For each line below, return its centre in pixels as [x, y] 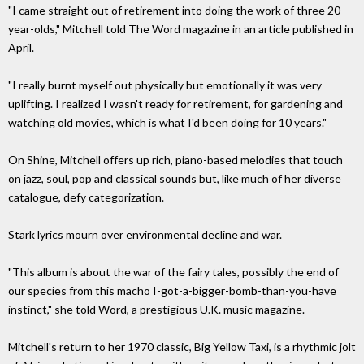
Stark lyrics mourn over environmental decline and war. [145, 235]
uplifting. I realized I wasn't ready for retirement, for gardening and [175, 104]
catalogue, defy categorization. [86, 197]
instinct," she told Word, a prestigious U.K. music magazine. [156, 310]
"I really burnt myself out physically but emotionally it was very [165, 85]
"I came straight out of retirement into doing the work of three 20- [176, 11]
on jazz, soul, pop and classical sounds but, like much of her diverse [175, 179]
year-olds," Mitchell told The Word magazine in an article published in [181, 29]
